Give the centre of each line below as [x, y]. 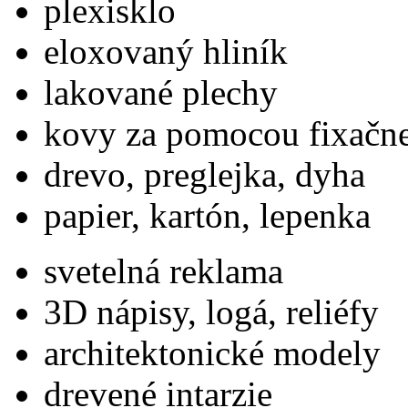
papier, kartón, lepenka [207, 216]
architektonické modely [212, 353]
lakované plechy [161, 93]
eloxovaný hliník [166, 52]
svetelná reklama [163, 271]
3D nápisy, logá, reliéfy [211, 312]
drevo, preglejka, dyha [204, 175]
